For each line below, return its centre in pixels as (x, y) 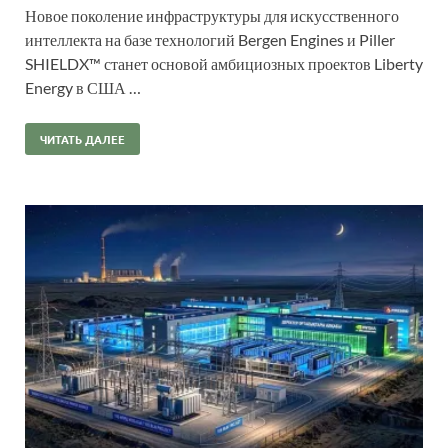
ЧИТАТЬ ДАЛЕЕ (82, 139)
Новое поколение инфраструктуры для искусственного (212, 16)
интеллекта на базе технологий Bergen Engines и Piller (210, 40)
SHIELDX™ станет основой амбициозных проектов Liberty (224, 64)
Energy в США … (83, 88)
